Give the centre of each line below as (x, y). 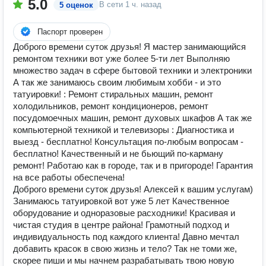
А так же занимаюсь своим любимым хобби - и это (117, 82)
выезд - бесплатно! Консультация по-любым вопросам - (128, 142)
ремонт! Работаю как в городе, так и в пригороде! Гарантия (133, 165)
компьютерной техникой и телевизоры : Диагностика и (123, 130)
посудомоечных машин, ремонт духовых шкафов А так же (132, 118)
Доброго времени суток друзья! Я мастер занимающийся (129, 47)
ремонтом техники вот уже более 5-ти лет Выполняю (121, 58)
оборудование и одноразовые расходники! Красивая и (124, 213)
